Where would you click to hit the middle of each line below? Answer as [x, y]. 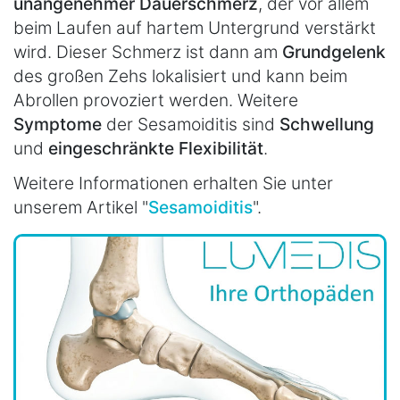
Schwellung [327, 125]
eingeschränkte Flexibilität [156, 149]
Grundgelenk [334, 52]
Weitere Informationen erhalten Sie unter [173, 183]
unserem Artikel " [81, 207]
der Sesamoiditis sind [191, 125]
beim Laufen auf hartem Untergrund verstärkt [195, 28]
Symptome [58, 125]
